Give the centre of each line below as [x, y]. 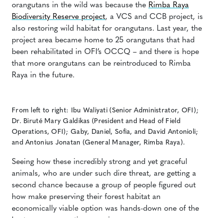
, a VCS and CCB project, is [154, 17]
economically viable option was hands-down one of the [105, 209]
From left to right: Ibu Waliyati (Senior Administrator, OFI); [105, 111]
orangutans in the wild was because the [80, 5]
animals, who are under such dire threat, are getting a [104, 174]
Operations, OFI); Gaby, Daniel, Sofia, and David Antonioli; [105, 132]
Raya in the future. [43, 75]
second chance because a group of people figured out [104, 185]
